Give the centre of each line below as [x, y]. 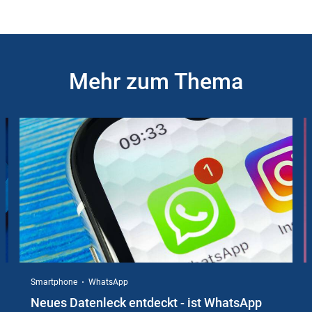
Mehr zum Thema [156, 82]
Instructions [34, 127]
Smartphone [54, 282]
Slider [19, 114]
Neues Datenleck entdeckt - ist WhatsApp [146, 302]
